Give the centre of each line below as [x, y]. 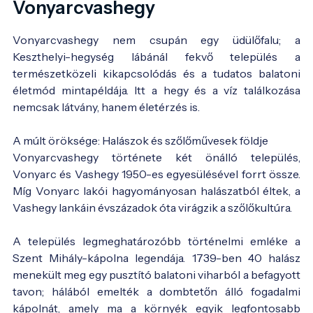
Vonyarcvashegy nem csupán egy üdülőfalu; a [156, 39]
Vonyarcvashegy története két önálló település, [156, 157]
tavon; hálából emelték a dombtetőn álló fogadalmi [156, 291]
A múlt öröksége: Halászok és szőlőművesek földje [140, 140]
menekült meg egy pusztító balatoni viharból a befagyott [156, 274]
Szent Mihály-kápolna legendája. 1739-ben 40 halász [156, 257]
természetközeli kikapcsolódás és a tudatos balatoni [156, 73]
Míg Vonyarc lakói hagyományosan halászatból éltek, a [156, 190]
